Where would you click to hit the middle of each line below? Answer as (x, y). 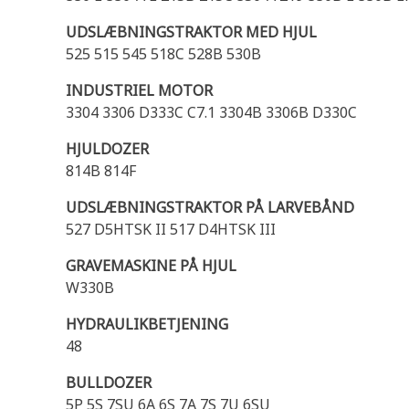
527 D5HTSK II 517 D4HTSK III (171, 229)
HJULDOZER (107, 149)
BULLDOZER (109, 383)
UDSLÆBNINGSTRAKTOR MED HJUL (191, 32)
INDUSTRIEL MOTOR (139, 90)
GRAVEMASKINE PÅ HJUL (151, 266)
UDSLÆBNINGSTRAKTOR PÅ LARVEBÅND (210, 207)
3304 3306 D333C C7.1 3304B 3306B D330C (211, 112)
